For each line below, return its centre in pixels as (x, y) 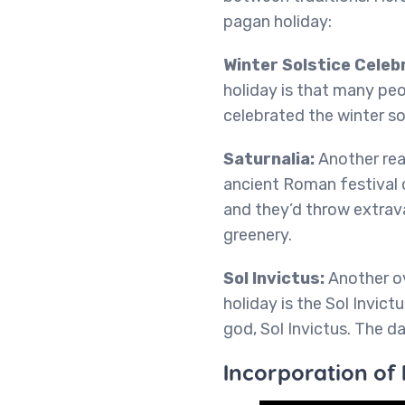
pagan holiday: (278, 22)
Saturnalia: (271, 159)
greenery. (258, 235)
